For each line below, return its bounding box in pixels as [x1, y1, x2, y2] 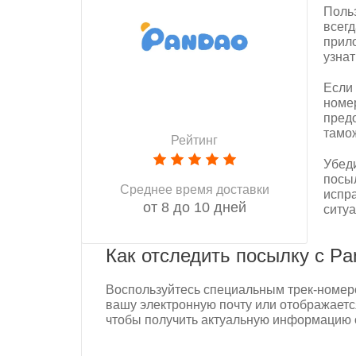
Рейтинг [171, 133, 218, 147]
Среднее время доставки [119, 183, 269, 196]
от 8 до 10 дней [142, 199, 246, 215]
